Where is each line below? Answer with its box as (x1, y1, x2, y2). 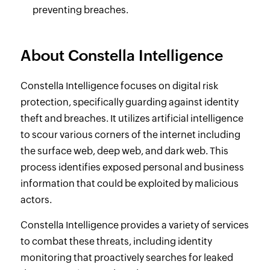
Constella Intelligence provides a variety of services (20, 219, 249, 231)
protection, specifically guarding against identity (20, 96, 239, 108)
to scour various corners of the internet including (20, 129, 240, 141)
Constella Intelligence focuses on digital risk (20, 80, 218, 92)
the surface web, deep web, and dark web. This (20, 145, 228, 157)
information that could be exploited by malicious (20, 178, 239, 190)
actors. (20, 194, 52, 206)
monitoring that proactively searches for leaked (20, 252, 233, 264)
